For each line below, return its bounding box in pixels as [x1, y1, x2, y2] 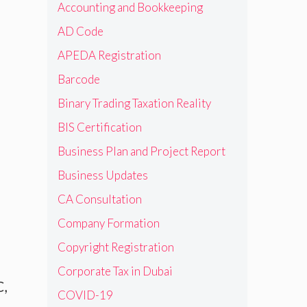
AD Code [57, 23, 103, 38]
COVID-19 [57, 287, 113, 302]
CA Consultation [57, 191, 142, 206]
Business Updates [57, 167, 148, 182]
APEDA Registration [57, 47, 161, 62]
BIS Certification [57, 119, 142, 134]
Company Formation [57, 215, 160, 230]
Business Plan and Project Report [57, 143, 225, 158]
